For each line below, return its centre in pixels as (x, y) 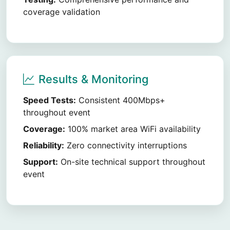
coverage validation (62, 12)
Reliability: (44, 145)
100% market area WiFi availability (133, 129)
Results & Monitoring (93, 79)
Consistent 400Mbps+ (121, 100)
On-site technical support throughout (132, 162)
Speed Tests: (50, 100)
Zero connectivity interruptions (126, 145)
